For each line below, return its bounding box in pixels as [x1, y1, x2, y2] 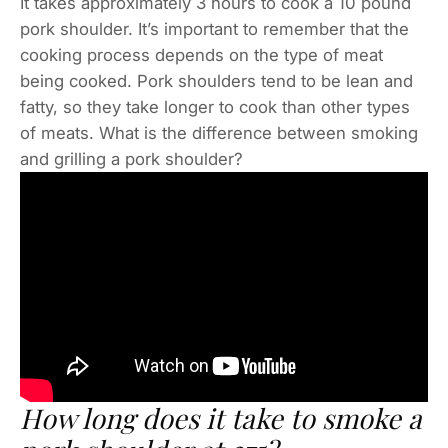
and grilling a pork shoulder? [20, 149, 243, 170]
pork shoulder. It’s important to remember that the [20, 19, 409, 40]
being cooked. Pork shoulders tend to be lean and [20, 71, 413, 92]
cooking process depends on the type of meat [20, 45, 383, 66]
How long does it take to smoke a [20, 399, 422, 436]
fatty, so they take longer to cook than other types [20, 97, 410, 118]
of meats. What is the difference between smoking [20, 123, 418, 144]
